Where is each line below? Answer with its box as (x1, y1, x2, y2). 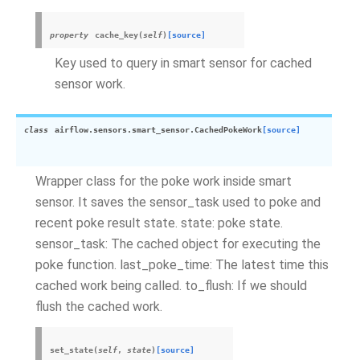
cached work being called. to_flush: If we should (35, 278, 307, 293)
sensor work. (55, 76, 125, 92)
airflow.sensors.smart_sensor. (55, 125, 194, 134)
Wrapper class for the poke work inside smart (35, 174, 292, 189)
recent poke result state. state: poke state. (35, 215, 283, 231)
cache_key (95, 31, 138, 39)
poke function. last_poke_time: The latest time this (35, 257, 329, 272)
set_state (50, 346, 93, 354)
